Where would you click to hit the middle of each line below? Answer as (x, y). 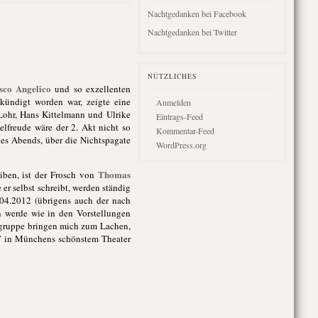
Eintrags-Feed (179, 116)
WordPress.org (181, 145)
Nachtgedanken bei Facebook (197, 13)
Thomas (114, 174)
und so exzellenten (93, 89)
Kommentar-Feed (185, 131)
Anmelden (173, 102)
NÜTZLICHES (172, 76)
